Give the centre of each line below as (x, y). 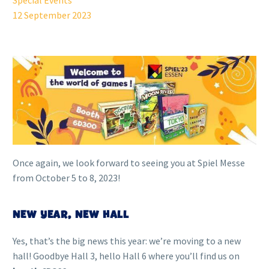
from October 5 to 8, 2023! (66, 177)
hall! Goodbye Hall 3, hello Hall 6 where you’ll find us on (126, 255)
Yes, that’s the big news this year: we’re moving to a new (127, 240)
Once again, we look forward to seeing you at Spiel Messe (129, 162)
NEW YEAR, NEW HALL (71, 214)
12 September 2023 (52, 15)
